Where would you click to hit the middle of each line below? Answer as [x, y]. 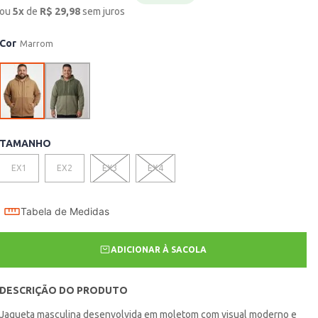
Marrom [37, 44]
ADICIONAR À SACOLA [159, 250]
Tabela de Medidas [65, 212]
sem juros [104, 12]
